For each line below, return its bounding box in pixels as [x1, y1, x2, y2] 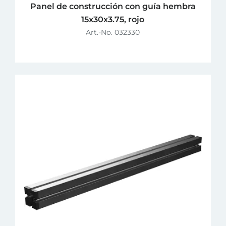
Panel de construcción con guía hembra [30, 1, 196, 11]
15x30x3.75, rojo [81, 14, 145, 24]
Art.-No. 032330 [86, 27, 140, 37]
